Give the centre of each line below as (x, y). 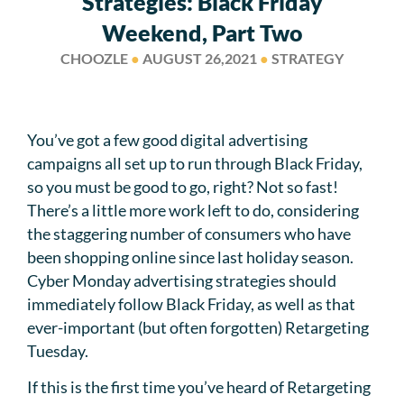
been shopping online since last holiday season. (190, 257)
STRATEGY (306, 59)
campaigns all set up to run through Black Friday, (195, 163)
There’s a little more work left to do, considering (193, 210)
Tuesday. (58, 350)
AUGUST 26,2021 (200, 59)
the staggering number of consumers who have (189, 233)
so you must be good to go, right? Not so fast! (183, 186)
